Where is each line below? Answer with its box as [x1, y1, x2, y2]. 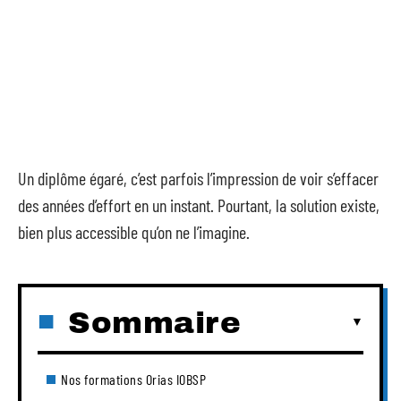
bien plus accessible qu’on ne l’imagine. [18, 221, 250, 243]
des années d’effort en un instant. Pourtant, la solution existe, [18, 194, 380, 216]
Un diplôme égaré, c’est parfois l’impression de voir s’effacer [18, 167, 379, 189]
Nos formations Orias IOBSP [61, 370, 206, 388]
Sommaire [68, 305, 241, 339]
